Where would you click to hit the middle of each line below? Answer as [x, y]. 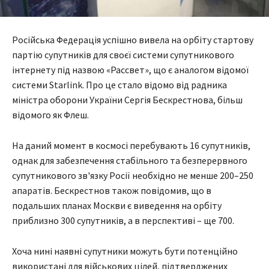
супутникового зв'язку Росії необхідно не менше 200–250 [133, 175]
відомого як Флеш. [50, 114]
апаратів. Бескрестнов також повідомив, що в [112, 190]
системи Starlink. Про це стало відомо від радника [119, 84]
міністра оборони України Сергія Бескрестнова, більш [127, 99]
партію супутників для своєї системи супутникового [123, 54]
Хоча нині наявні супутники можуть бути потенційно [125, 251]
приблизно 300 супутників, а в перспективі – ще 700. [123, 220]
